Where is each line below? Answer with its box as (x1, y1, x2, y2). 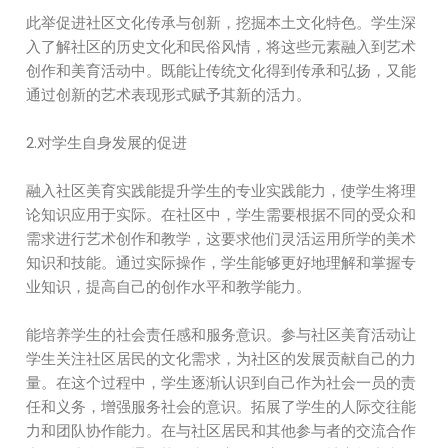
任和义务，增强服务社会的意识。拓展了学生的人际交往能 (26, 396, 417, 417)
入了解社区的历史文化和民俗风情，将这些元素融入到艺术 (26, 36, 417, 57)
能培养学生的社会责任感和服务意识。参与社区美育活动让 (26, 324, 417, 345)
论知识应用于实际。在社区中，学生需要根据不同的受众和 (26, 204, 417, 225)
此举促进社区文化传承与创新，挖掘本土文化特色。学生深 (26, 12, 417, 33)
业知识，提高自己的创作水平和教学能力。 (26, 276, 312, 297)
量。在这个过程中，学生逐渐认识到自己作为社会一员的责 (26, 372, 417, 393)
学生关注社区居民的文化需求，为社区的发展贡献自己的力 (26, 348, 417, 369)
